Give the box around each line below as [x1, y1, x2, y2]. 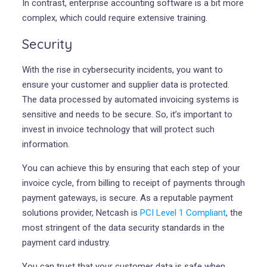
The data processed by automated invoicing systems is [21, 94, 239, 105]
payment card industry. [21, 237, 110, 248]
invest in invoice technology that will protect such [21, 123, 215, 135]
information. [21, 138, 70, 150]
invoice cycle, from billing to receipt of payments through [21, 177, 245, 188]
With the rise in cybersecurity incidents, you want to [21, 64, 223, 75]
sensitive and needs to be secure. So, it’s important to [21, 108, 232, 120]
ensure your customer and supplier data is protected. [21, 79, 229, 90]
